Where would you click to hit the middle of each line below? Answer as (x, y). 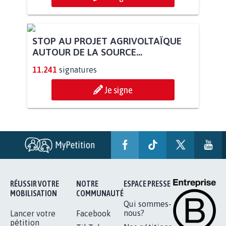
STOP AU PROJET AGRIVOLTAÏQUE (107, 134)
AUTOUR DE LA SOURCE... (87, 146)
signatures (78, 163)
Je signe (119, 183)
